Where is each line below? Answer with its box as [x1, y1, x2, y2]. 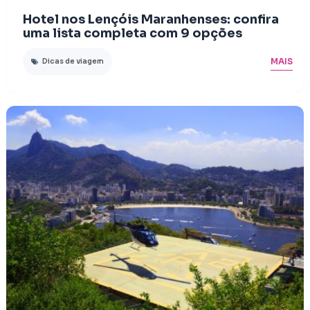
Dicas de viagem [42, 56, 104, 66]
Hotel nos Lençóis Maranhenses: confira [22, 11, 279, 27]
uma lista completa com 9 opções [22, 25, 242, 41]
